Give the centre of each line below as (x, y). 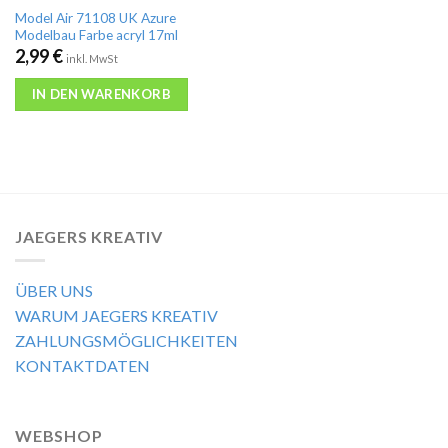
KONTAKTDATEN (82, 366)
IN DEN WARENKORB (101, 94)
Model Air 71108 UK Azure (95, 17)
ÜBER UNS (54, 291)
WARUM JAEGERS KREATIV (116, 316)
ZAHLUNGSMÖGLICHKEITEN (126, 341)
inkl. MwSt (91, 58)
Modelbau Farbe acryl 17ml (96, 34)
